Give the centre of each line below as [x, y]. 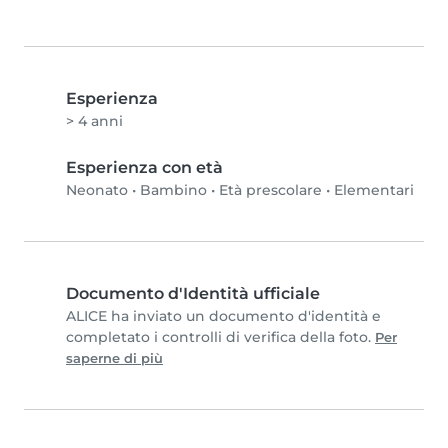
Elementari [374, 190]
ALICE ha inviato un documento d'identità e [223, 316]
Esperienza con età [144, 168]
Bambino [173, 190]
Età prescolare [270, 190]
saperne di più [114, 359]
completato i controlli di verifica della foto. [220, 337]
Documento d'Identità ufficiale [193, 294]
